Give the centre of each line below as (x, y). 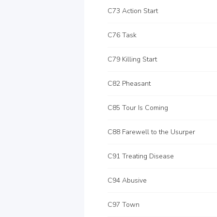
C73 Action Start (133, 11)
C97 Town (124, 205)
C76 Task (122, 35)
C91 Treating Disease (141, 156)
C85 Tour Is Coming (138, 108)
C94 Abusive (127, 180)
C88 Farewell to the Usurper (151, 132)
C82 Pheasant (129, 84)
